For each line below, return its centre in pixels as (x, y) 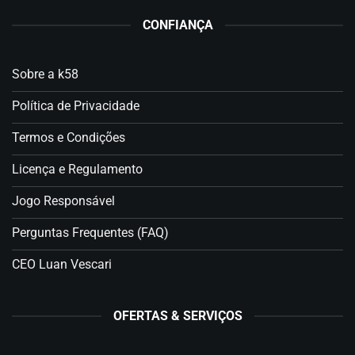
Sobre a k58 (45, 74)
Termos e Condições (69, 138)
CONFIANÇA (177, 25)
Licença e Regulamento (77, 170)
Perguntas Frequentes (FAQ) (90, 233)
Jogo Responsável (63, 201)
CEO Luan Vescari (62, 265)
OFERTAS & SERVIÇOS (177, 316)
